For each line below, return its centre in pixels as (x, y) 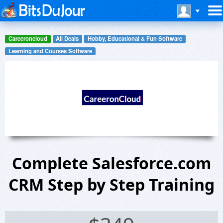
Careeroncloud (28, 39)
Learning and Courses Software (50, 51)
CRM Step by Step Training (111, 185)
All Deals (67, 39)
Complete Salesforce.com (111, 163)
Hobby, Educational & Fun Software (135, 39)
